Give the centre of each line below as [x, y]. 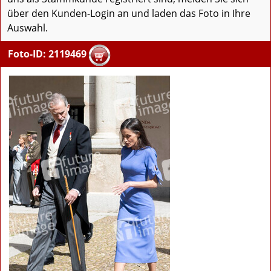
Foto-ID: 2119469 [47, 54]
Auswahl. [28, 28]
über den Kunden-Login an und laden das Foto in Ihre [129, 14]
